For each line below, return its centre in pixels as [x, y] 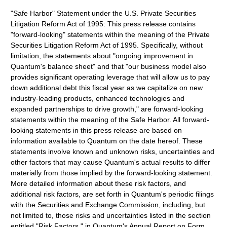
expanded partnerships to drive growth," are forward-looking [107, 109]
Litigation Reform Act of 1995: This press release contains [103, 24]
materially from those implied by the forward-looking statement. [112, 173]
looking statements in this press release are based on [97, 130]
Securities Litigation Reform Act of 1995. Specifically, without [107, 45]
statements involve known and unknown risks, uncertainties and [113, 152]
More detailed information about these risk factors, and [99, 183]
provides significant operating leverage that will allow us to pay [110, 77]
